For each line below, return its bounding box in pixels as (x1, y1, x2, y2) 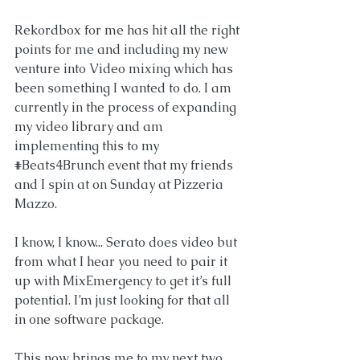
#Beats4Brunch (14, 156, 104, 174)
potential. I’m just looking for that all (14, 291, 233, 309)
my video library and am (14, 117, 166, 135)
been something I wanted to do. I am (14, 79, 235, 96)
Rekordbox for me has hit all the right (14, 21, 243, 39)
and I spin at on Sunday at (14, 175, 174, 193)
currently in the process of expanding (14, 98, 239, 116)
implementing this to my (14, 137, 162, 154)
